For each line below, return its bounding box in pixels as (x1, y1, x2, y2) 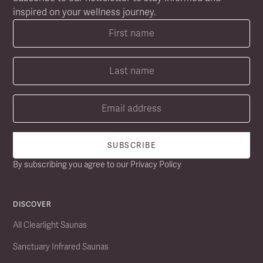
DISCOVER (13, 199, 52, 209)
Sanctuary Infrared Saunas (13, 241, 109, 252)
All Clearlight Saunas (13, 219, 87, 230)
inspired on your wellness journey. (13, 5, 156, 18)
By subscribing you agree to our (13, 159, 131, 170)
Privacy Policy (130, 159, 182, 170)
